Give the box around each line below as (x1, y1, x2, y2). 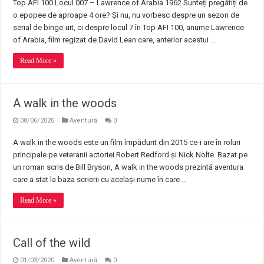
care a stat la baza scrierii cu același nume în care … (13, 175, 187, 184)
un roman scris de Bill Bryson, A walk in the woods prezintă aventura (13, 163, 244, 171)
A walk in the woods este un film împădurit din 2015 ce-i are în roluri (13, 138, 241, 147)
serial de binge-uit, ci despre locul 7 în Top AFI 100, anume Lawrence (13, 23, 245, 32)
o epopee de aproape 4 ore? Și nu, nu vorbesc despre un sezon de (13, 11, 240, 19)
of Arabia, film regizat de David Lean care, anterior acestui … (13, 35, 216, 44)
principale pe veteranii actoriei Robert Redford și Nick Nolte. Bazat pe (13, 150, 248, 159)
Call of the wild (13, 236, 91, 250)
